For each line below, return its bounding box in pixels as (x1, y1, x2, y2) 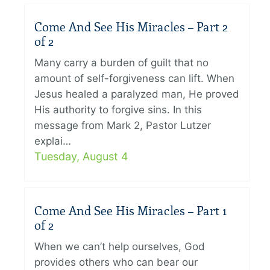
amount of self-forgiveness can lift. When (34, 72, 234, 85)
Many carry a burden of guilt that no (34, 57, 209, 69)
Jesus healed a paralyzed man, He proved (34, 88, 239, 101)
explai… (34, 135, 71, 148)
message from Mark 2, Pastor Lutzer (34, 119, 211, 132)
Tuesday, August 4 (34, 150, 128, 163)
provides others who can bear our (34, 256, 198, 269)
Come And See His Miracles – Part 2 (34, 20, 228, 35)
